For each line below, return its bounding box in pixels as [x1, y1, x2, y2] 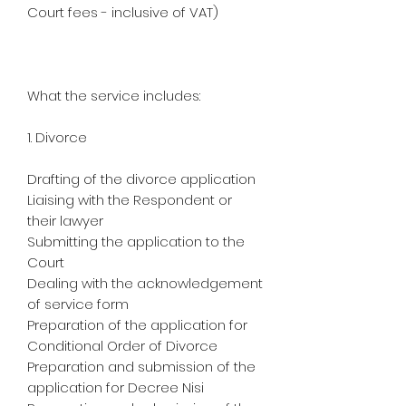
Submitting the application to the [27, 231, 245, 251]
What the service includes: [27, 85, 200, 105]
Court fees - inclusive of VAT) [27, 2, 218, 22]
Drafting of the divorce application [27, 169, 256, 188]
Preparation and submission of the [27, 356, 256, 376]
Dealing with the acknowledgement [27, 273, 263, 293]
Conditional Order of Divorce [27, 335, 217, 355]
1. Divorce [27, 127, 87, 147]
